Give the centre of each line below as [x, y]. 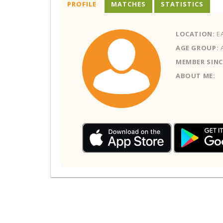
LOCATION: [195, 34]
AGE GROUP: [197, 48]
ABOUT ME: [195, 76]
